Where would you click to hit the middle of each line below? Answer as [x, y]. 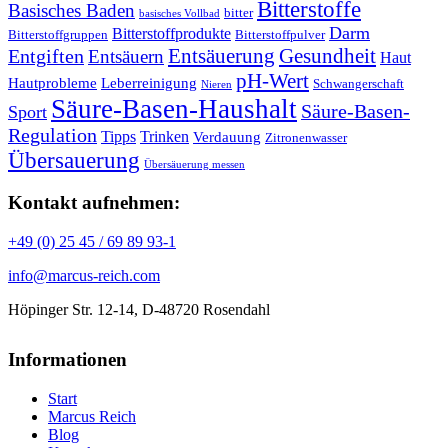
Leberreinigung [149, 82]
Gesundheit [327, 55]
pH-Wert [272, 80]
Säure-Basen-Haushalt [174, 108]
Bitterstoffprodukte [171, 33]
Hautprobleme [52, 82]
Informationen [67, 359]
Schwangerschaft [358, 83]
